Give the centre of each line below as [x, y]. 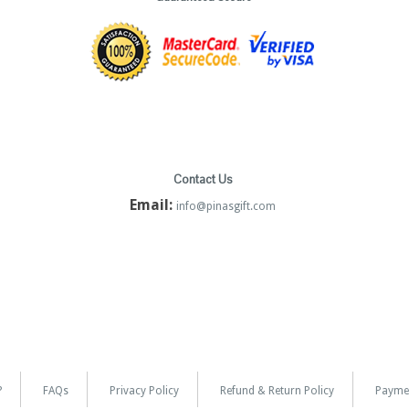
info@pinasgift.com [226, 207]
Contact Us [203, 180]
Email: [152, 205]
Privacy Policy [144, 390]
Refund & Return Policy [277, 390]
